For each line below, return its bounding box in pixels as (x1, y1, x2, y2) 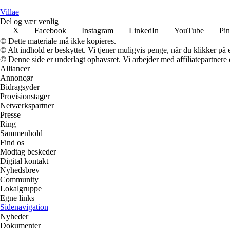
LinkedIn (129, 26, 159, 35)
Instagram (82, 26, 113, 35)
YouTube (174, 26, 204, 35)
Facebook (34, 26, 66, 35)
